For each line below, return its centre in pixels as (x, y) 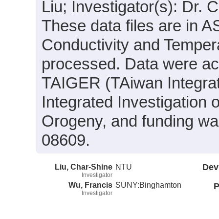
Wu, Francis (90, 185)
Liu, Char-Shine (84, 166)
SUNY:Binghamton (149, 185)
